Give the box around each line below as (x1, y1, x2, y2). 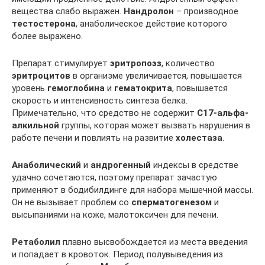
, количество (161, 58, 215, 69)
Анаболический (12, 160, 81, 170)
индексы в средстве (151, 160, 238, 170)
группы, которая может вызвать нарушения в (59, 120, 250, 131)
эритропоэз (110, 58, 161, 69)
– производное (174, 6, 238, 17)
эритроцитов (12, 70, 70, 81)
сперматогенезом (131, 197, 212, 208)
